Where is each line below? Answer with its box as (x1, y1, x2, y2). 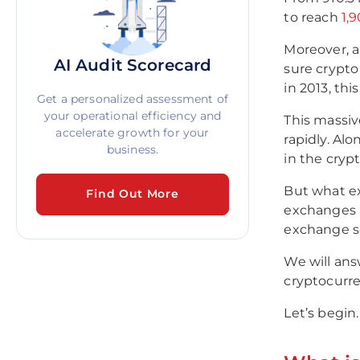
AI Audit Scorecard (53, 55, 212, 75)
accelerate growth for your (55, 125, 210, 140)
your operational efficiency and (43, 108, 222, 123)
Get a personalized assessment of (36, 92, 229, 106)
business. (106, 142, 159, 157)
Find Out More (86, 186, 179, 202)
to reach (284, 10, 342, 26)
